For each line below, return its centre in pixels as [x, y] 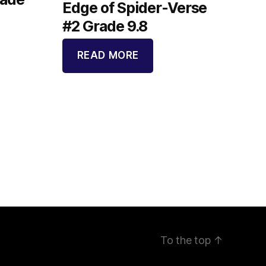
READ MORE [108, 56]
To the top [187, 240]
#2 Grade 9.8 [105, 26]
